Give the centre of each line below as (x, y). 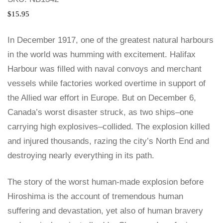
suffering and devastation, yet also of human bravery (105, 211)
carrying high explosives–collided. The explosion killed (109, 127)
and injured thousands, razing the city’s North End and (108, 141)
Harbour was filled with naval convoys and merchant (105, 69)
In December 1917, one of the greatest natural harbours (111, 40)
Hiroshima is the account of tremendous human (95, 197)
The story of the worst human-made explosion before (106, 182)
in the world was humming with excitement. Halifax (102, 55)
